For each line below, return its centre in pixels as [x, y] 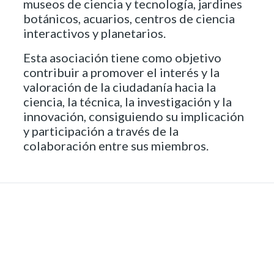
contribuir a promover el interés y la [121, 72]
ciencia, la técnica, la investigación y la [128, 101]
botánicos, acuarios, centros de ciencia [129, 18]
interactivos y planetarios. [94, 33]
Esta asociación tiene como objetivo [122, 57]
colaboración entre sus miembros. [116, 145]
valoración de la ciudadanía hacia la [120, 87]
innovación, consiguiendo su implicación [134, 116]
